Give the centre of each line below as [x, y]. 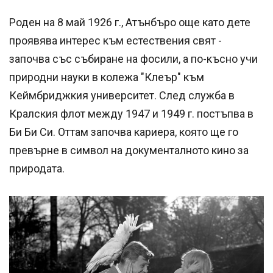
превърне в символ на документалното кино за [129, 150]
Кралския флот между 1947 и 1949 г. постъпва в [131, 113]
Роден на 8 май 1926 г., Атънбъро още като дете [130, 22]
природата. [37, 168]
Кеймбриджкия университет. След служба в [122, 95]
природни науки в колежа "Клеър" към [107, 77]
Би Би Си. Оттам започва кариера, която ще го [124, 132]
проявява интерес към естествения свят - [115, 40]
